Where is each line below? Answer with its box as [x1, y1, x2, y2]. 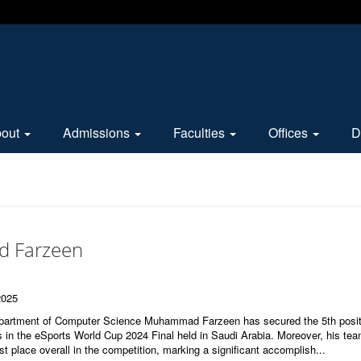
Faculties [173, 123, 228, 142]
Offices [268, 123, 311, 142]
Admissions [63, 123, 133, 142]
